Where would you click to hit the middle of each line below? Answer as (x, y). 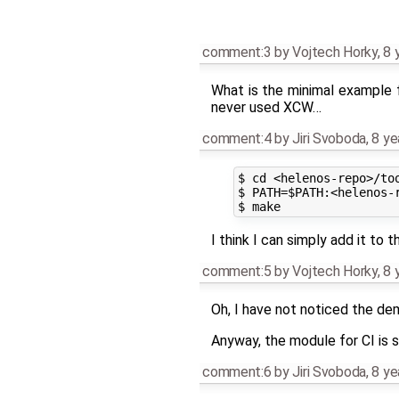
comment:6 (237, 372)
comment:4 (237, 138)
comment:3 (237, 52)
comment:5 (237, 272)
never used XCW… (266, 107)
